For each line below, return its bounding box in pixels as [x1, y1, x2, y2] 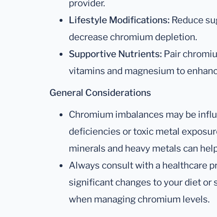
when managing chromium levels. [69, 193, 210, 205]
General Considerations [49, 87, 151, 98]
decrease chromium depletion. [69, 31, 197, 43]
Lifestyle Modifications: [69, 14, 170, 26]
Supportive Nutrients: [69, 48, 162, 60]
